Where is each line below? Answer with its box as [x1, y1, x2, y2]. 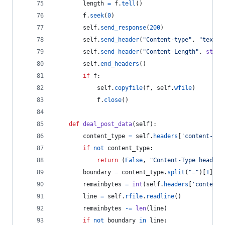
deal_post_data [83, 121, 132, 128]
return [97, 157, 118, 164]
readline [146, 193, 174, 200]
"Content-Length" [143, 48, 199, 55]
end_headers [100, 60, 139, 67]
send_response [100, 24, 146, 31]
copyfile [115, 84, 143, 91]
